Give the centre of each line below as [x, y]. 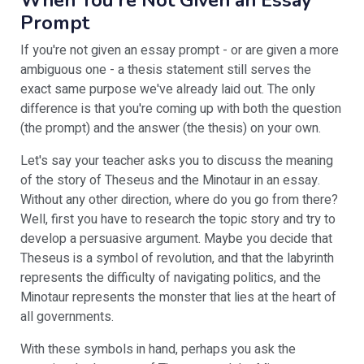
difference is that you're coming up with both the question [181, 109]
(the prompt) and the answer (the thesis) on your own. [171, 128]
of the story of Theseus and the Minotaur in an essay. [170, 180]
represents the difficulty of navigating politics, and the [171, 278]
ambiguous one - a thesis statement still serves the [166, 70]
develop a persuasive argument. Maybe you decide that [176, 239]
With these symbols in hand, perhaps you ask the [158, 349]
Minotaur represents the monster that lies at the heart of [178, 297]
